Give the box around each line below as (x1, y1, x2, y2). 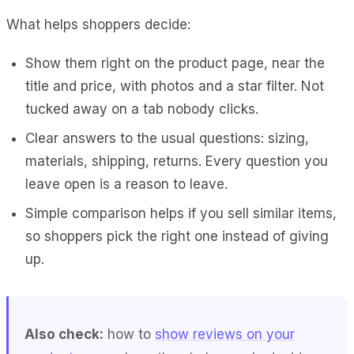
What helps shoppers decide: (6, 16, 190, 32)
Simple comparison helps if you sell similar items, (25, 205, 337, 221)
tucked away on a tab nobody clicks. (25, 100, 258, 117)
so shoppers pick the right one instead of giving (25, 228, 329, 244)
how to (104, 326, 155, 342)
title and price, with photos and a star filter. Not (25, 77, 324, 94)
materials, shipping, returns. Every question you (25, 153, 328, 169)
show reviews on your (155, 326, 295, 342)
